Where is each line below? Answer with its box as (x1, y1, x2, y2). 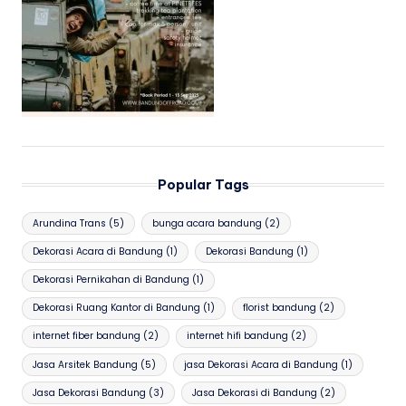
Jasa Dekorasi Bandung (33, 385, 147, 400)
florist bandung (242, 301, 316, 315)
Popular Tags (157, 177, 249, 194)
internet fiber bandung (33, 329, 141, 343)
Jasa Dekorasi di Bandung (191, 385, 317, 400)
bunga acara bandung (151, 216, 262, 230)
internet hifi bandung (186, 329, 288, 343)
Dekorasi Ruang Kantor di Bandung (33, 301, 201, 315)
